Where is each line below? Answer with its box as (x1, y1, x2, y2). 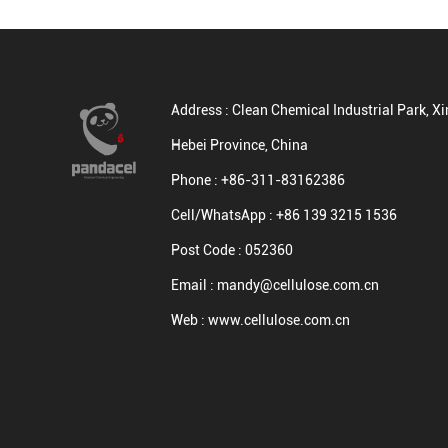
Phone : (171, 172, 221, 188)
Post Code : (171, 242, 245, 258)
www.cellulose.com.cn (208, 312, 350, 328)
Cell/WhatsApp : (171, 207, 276, 223)
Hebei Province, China (171, 137, 308, 153)
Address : (171, 102, 232, 118)
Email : (171, 277, 217, 293)
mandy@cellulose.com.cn (217, 277, 379, 293)
